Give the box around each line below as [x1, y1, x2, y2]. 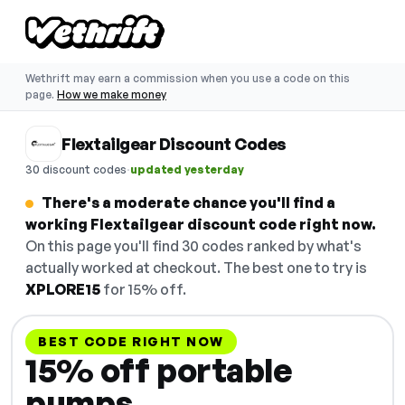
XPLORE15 [25, 280, 100, 298]
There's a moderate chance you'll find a [42, 193, 335, 212]
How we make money [57, 88, 166, 101]
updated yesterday [130, 162, 244, 176]
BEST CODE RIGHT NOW [38, 334, 224, 349]
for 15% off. [100, 280, 186, 298]
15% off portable [25, 350, 292, 391]
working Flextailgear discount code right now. [25, 215, 376, 233]
